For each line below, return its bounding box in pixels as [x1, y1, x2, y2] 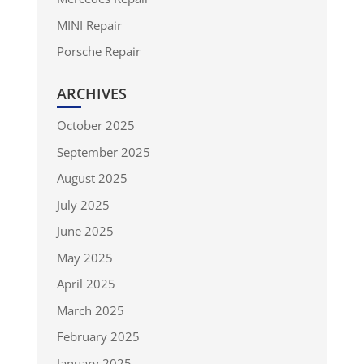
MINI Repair [56, 16, 122, 33]
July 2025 [56, 196, 110, 213]
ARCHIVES [56, 84, 127, 104]
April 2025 [56, 275, 115, 292]
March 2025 [56, 301, 124, 318]
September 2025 [56, 143, 150, 160]
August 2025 [56, 170, 128, 187]
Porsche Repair [56, 43, 141, 60]
